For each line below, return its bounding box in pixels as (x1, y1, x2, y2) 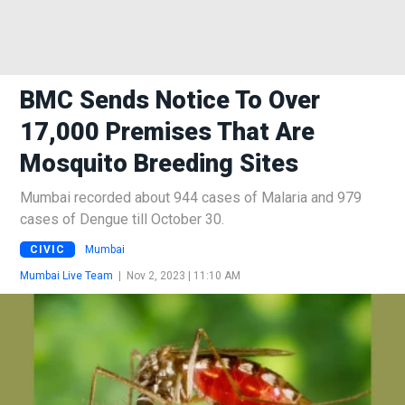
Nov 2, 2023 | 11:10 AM (127, 268, 240, 282)
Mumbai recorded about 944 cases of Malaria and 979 (20, 189, 362, 206)
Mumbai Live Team (20, 268, 113, 282)
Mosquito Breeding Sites (20, 149, 298, 178)
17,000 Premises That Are (20, 118, 315, 146)
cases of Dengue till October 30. (20, 211, 224, 228)
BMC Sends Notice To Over (20, 86, 320, 115)
